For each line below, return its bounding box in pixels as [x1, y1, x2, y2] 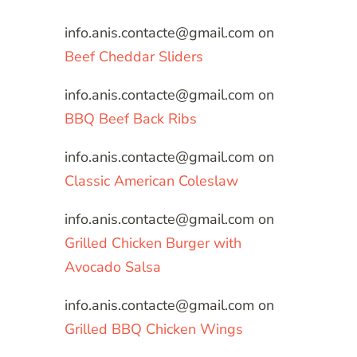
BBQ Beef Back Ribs [65, 109, 197, 129]
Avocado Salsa [65, 257, 161, 277]
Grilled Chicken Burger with [65, 233, 241, 253]
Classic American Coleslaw [65, 171, 238, 191]
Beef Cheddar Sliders [65, 47, 203, 67]
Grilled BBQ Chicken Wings [65, 320, 243, 339]
